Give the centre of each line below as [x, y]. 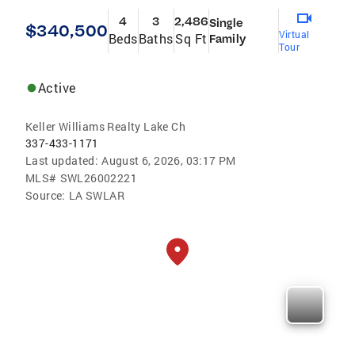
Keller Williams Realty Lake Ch [105, 126]
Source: [46, 195]
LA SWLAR [97, 195]
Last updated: [62, 160]
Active [57, 88]
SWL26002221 [99, 178]
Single [226, 23]
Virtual [294, 34]
